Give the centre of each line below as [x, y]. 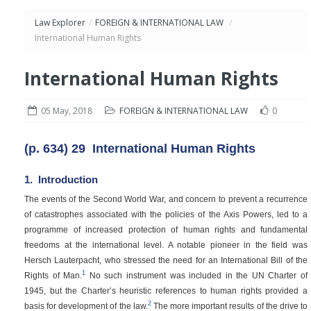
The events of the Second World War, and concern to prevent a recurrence [166, 199]
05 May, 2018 [67, 111]
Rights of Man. [53, 275]
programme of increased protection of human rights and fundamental [166, 229]
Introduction [67, 180]
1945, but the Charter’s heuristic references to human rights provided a [166, 290]
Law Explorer [60, 23]
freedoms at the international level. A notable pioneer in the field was [166, 244]
